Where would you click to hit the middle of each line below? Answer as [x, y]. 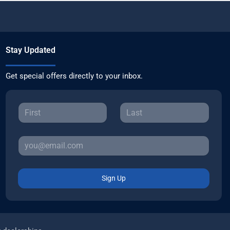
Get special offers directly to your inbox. [74, 76]
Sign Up [113, 178]
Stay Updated [30, 50]
